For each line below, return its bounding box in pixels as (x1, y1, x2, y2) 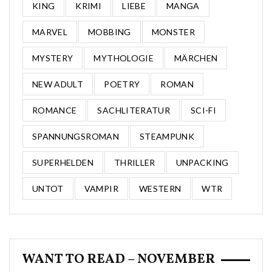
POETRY (104, 79, 140, 90)
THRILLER (114, 157, 155, 168)
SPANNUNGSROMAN (32, 131, 119, 142)
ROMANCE (32, 105, 77, 116)
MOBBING (88, 27, 131, 38)
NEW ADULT (32, 79, 84, 90)
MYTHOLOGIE (93, 53, 154, 64)
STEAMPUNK (139, 131, 195, 142)
